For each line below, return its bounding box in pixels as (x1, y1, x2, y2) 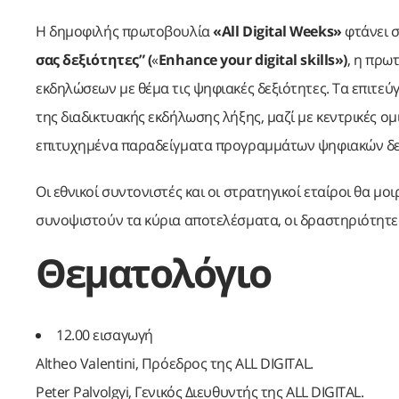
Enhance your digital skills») (158, 50, 347, 70)
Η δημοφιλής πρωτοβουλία (36, 21, 214, 42)
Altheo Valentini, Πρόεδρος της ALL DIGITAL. (36, 354, 313, 374)
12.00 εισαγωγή (56, 325, 153, 346)
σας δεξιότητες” (36, 50, 145, 70)
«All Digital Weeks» (213, 21, 342, 42)
